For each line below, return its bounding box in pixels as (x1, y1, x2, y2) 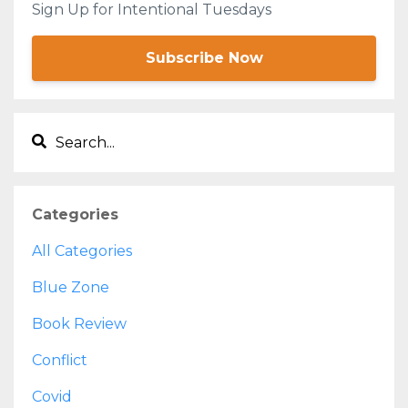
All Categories (32, 241, 132, 260)
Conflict (32, 351, 87, 369)
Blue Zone (32, 278, 109, 296)
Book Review (32, 314, 127, 332)
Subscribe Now (145, 49, 263, 66)
